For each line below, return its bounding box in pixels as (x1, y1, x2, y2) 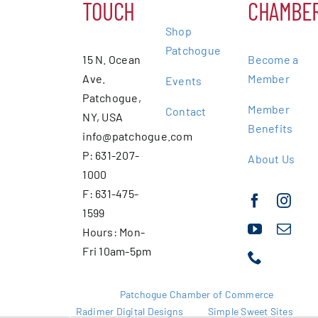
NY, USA (82, 110, 124, 124)
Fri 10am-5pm (82, 244, 152, 258)
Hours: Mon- (82, 225, 146, 239)
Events (165, 74, 202, 88)
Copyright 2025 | (44, 288, 120, 301)
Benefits (248, 121, 293, 136)
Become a (248, 53, 299, 67)
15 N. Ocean (82, 53, 141, 67)
